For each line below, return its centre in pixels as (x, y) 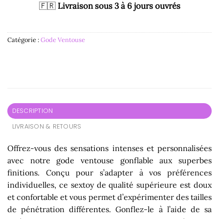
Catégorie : (24, 40)
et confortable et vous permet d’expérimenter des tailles (109, 197)
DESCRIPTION (33, 110)
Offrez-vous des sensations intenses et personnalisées (109, 148)
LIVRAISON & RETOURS (47, 126)
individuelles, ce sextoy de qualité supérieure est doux (109, 185)
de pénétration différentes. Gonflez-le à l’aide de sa (109, 209)
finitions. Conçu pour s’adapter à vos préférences (109, 172)
